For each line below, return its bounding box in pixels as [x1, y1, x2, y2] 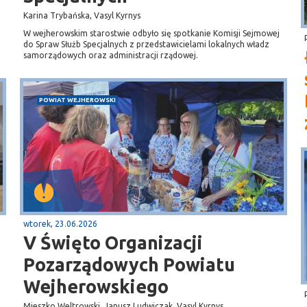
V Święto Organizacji [23, 232, 203, 253]
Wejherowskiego [23, 276, 169, 297]
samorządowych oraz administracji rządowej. [23, 51, 198, 60]
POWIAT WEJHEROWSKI [39, 96, 116, 103]
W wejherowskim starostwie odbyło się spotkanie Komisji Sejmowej [23, 29, 280, 38]
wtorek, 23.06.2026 [23, 219, 97, 228]
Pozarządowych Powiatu [23, 254, 235, 275]
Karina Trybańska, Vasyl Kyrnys [23, 11, 140, 20]
